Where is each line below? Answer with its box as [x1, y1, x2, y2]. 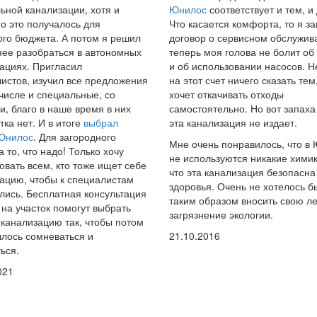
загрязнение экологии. [169, 207, 273, 221]
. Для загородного [33, 129, 116, 144]
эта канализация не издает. [169, 115, 297, 129]
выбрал [83, 115, 118, 129]
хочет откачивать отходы [169, 87, 284, 101]
